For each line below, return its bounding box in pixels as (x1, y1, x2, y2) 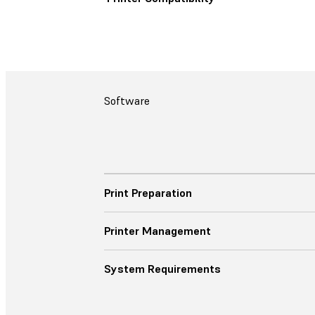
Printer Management (104, 224, 211, 238)
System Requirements (104, 262, 221, 276)
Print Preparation (104, 186, 192, 200)
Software (104, 94, 150, 108)
